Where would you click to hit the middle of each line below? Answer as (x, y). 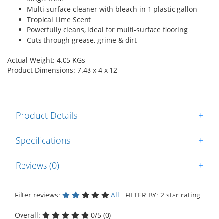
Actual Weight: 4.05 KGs (46, 60)
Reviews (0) (37, 165)
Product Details (46, 115)
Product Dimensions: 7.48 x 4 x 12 (62, 70)
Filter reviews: (38, 195)
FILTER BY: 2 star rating (161, 195)
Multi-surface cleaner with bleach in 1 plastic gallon (112, 9)
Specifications (43, 140)
